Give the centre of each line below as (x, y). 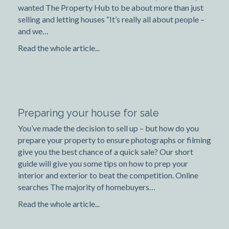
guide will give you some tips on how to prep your (103, 164)
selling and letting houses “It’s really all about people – (111, 19)
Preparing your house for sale (88, 113)
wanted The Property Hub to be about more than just (111, 8)
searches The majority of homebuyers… (87, 187)
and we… (33, 31)
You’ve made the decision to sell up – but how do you (108, 128)
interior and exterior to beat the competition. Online (108, 175)
